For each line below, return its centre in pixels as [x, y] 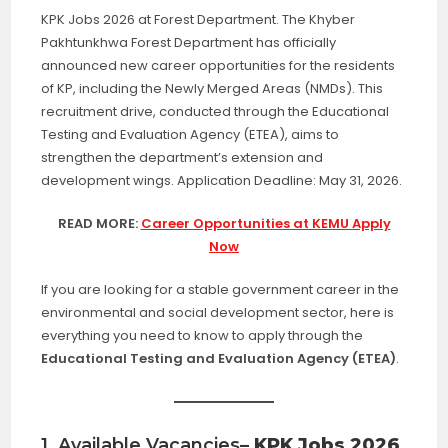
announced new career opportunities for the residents [218, 66]
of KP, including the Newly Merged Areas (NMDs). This [212, 89]
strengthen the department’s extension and [182, 158]
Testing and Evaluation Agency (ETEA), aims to [190, 135]
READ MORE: [99, 224]
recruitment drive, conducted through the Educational [215, 112]
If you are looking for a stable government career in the [220, 290]
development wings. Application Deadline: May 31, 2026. [222, 181]
